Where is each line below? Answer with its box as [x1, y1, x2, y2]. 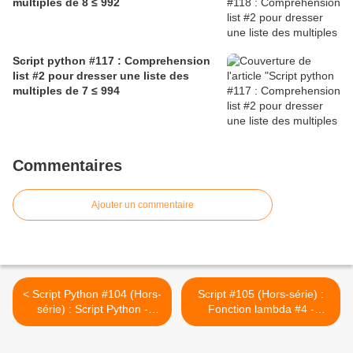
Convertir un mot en [211, 318, 310, 331]
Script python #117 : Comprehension [13, 54, 210, 68]
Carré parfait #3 [53, 318, 132, 331]
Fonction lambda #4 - [207, 303, 314, 316]
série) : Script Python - [36, 303, 148, 316]
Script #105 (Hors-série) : [198, 288, 324, 301]
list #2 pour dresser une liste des [13, 69, 189, 83]
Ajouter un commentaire [91, 199, 194, 211]
